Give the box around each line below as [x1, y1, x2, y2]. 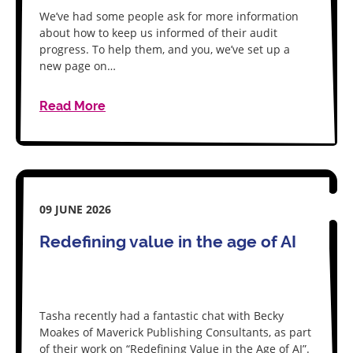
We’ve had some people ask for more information [39, 9, 299, 24]
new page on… [39, 58, 116, 73]
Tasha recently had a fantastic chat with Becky [39, 308, 284, 323]
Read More [39, 98, 106, 113]
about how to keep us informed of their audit [39, 25, 277, 40]
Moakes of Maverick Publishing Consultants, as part [39, 325, 311, 340]
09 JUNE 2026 [39, 202, 111, 217]
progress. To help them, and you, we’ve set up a [39, 42, 290, 57]
